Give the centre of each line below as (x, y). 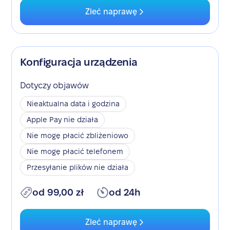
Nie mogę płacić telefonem (75, 151)
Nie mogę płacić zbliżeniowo (78, 136)
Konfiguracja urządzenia (79, 62)
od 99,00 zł (59, 192)
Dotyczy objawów (55, 85)
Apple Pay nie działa (63, 120)
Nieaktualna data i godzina (73, 104)
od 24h (125, 192)
